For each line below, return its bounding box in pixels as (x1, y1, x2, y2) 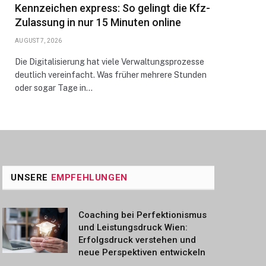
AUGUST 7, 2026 (15, 37, 62, 44)
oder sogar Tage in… (15, 83, 93, 93)
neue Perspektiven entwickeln (78, 247, 206, 258)
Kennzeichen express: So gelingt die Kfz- (15, 2, 210, 14)
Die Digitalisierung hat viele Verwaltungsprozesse (15, 57, 204, 66)
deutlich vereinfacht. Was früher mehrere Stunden (15, 70, 207, 80)
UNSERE (11, 172, 51, 183)
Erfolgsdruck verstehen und (78, 235, 197, 245)
